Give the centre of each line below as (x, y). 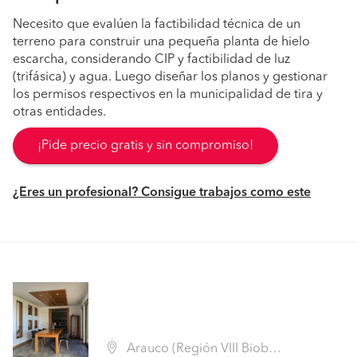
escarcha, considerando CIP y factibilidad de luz (151, 60)
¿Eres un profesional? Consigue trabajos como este (162, 193)
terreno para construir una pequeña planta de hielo (161, 42)
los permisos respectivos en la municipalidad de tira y (168, 95)
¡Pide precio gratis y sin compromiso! (145, 146)
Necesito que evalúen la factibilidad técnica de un (157, 25)
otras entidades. (59, 112)
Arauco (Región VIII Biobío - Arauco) (196, 349)
